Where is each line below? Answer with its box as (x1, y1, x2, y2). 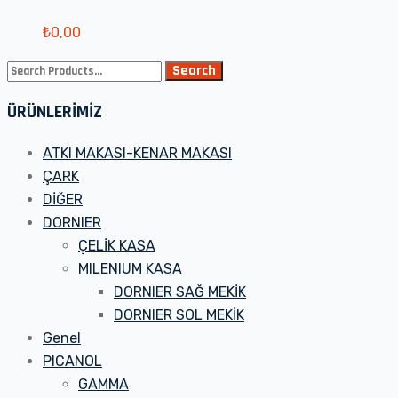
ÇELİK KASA (78, 237, 155, 255)
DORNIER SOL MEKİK (114, 306, 244, 324)
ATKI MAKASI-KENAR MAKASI (43, 145, 232, 163)
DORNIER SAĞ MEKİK (114, 283, 246, 301)
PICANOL (43, 353, 102, 370)
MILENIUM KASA (78, 260, 182, 278)
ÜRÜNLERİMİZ (7, 100, 102, 124)
